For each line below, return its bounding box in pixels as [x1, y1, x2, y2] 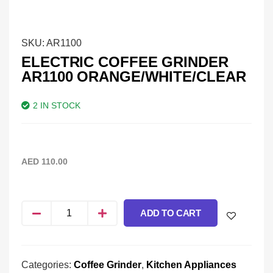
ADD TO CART [140, 208, 201, 219]
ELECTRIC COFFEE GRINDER [21, 54, 229, 71]
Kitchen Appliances [146, 260, 236, 271]
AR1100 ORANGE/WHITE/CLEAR [21, 68, 246, 85]
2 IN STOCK [33, 101, 80, 111]
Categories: [21, 260, 74, 271]
